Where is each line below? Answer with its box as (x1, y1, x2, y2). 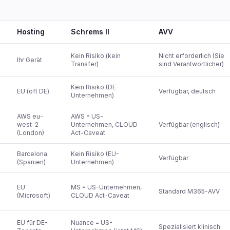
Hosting (17, 27, 45, 36)
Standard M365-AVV (159, 187, 220, 195)
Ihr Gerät (17, 56, 42, 64)
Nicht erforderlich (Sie (159, 52, 224, 60)
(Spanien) (17, 158, 46, 166)
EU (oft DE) (17, 87, 49, 95)
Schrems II (71, 27, 109, 36)
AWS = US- (71, 112, 103, 120)
